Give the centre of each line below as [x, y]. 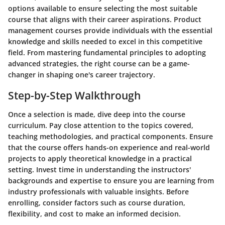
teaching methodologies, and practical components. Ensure [110, 136]
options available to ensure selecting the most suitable [103, 8]
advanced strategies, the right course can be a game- [99, 63]
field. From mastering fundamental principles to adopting [107, 52]
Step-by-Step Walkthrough [74, 95]
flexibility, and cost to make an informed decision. [94, 214]
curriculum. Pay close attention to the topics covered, [101, 125]
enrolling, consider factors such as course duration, [97, 203]
